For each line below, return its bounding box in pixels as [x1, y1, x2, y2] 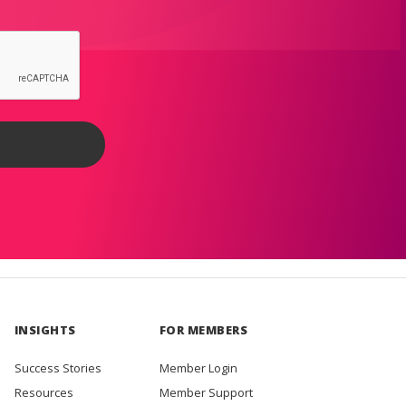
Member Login [159, 360, 237, 377]
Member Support [159, 384, 253, 401]
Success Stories [14, 360, 101, 377]
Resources [14, 384, 73, 401]
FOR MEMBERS [159, 322, 248, 339]
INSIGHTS [14, 322, 76, 339]
